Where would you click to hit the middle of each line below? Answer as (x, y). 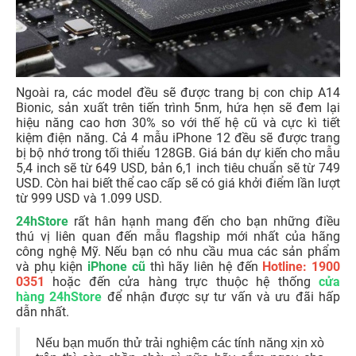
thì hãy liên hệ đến (206, 267)
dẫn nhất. (43, 312)
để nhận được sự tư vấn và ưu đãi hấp (221, 297)
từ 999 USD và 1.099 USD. (89, 199)
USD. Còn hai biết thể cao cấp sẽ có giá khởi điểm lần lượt (178, 184)
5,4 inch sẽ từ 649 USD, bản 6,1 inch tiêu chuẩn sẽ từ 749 (178, 168)
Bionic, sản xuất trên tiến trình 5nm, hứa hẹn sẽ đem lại (178, 108)
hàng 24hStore (59, 297)
